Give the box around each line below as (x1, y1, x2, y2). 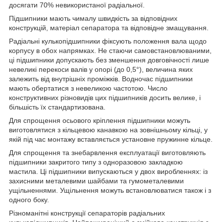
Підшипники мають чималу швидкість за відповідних (9, 14, 177, 22)
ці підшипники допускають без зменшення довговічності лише (9, 55, 209, 64)
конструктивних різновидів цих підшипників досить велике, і (9, 93, 201, 102)
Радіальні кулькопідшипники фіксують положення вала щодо (9, 37, 207, 45)
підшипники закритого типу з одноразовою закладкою (9, 158, 183, 166)
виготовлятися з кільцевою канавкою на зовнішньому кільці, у (9, 125, 208, 134)
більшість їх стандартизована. (9, 103, 106, 111)
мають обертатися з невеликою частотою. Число (9, 84, 167, 92)
